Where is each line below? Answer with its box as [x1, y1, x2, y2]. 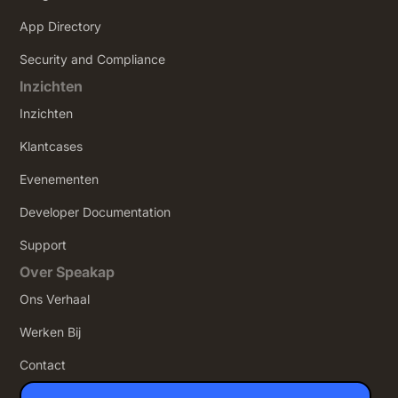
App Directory [20, 19, 102, 35]
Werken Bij [20, 324, 82, 340]
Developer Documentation [20, 204, 171, 220]
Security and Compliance [20, 52, 166, 68]
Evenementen [20, 171, 99, 187]
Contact [20, 357, 67, 373]
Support [20, 237, 68, 253]
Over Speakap [20, 263, 115, 282]
